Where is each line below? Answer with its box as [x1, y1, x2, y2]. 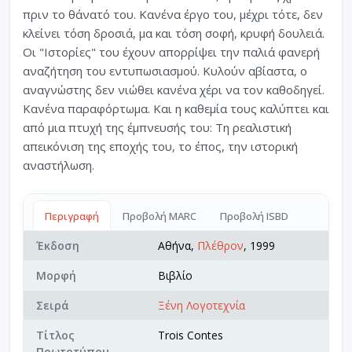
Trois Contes [158, 328, 223, 343]
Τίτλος [36, 328, 75, 343]
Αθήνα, [158, 238, 197, 254]
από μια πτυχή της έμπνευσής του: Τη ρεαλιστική [23, 119, 291, 136]
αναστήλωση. [23, 157, 94, 174]
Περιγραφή [45, 209, 99, 224]
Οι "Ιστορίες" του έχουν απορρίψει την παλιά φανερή [23, 44, 320, 60]
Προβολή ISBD [220, 209, 288, 224]
